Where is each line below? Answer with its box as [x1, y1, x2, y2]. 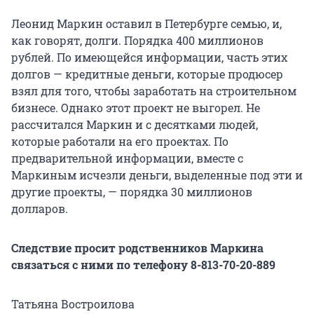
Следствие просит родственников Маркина [11, 240, 264, 255]
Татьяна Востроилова [11, 296, 135, 311]
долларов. [11, 200, 68, 216]
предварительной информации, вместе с [11, 150, 243, 165]
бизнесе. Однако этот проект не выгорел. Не [11, 100, 260, 115]
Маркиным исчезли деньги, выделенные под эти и [11, 167, 303, 182]
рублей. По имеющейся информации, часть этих [11, 49, 287, 64]
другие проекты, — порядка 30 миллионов [11, 184, 252, 199]
